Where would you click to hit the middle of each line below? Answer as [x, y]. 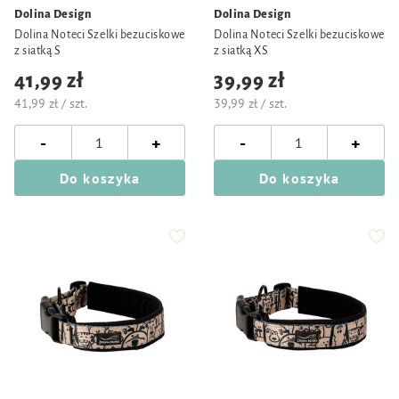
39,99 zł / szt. [250, 103]
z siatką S [38, 51]
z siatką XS [241, 51]
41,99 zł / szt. [51, 103]
